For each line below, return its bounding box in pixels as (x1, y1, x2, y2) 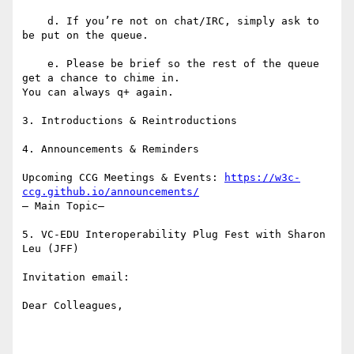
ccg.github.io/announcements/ (22, 186, 199, 198)
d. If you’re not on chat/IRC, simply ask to (22, 15, 47, 28)
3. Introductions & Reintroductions (22, 115, 237, 127)
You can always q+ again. (22, 86, 174, 99)
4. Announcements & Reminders (22, 143, 199, 156)
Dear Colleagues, (22, 299, 123, 312)
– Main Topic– (22, 200, 104, 213)
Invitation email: (22, 271, 130, 284)
